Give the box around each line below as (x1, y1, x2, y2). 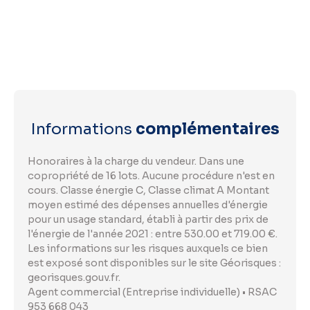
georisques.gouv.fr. (28, 271, 120, 284)
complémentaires (135, 118, 280, 138)
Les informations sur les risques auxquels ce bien (28, 241, 268, 255)
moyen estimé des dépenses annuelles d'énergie (28, 198, 268, 211)
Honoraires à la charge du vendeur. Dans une (28, 154, 244, 167)
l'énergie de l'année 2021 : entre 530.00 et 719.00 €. (28, 227, 277, 240)
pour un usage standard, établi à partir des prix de (28, 212, 268, 226)
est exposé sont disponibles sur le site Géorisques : (28, 256, 281, 269)
